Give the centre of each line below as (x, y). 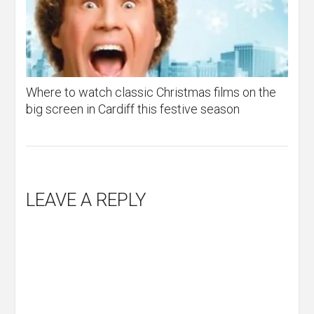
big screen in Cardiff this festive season (133, 109)
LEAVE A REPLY (87, 200)
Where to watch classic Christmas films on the (151, 93)
